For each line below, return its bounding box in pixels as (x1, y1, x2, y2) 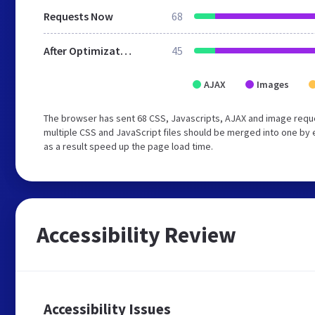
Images (257, 78, 289, 91)
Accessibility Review (37, 221, 236, 249)
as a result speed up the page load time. (44, 140, 213, 153)
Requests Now (44, 9, 113, 23)
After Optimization (120, 44, 131, 58)
